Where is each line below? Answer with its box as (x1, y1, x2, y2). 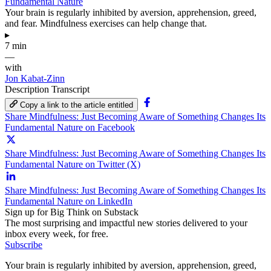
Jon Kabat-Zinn (5, 73, 65, 83)
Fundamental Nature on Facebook (5, 122, 135, 132)
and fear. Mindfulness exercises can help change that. (5, 18, 207, 28)
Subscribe (5, 239, 42, 250)
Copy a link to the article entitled (20, 100, 134, 109)
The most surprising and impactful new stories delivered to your (5, 217, 247, 228)
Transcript (51, 83, 90, 94)
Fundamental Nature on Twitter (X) (5, 158, 140, 169)
